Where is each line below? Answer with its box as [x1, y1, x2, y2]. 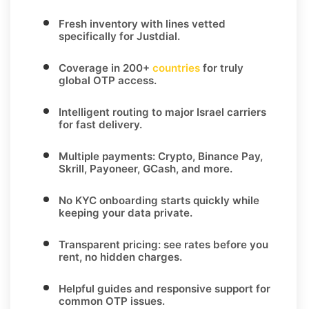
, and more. [176, 161, 232, 175]
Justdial [137, 29, 177, 43]
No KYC [59, 193, 97, 207]
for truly [200, 61, 243, 74]
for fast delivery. [59, 117, 142, 131]
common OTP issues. [59, 294, 165, 308]
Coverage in [59, 61, 123, 74]
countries [152, 61, 200, 74]
